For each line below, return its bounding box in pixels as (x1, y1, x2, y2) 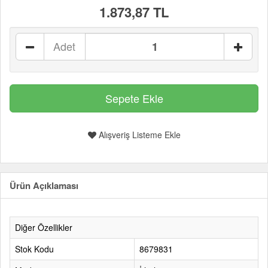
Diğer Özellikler (15, 221, 72, 233)
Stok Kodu (15, 243, 54, 255)
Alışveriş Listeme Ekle (96, 129, 181, 141)
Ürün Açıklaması (10, 179, 78, 192)
